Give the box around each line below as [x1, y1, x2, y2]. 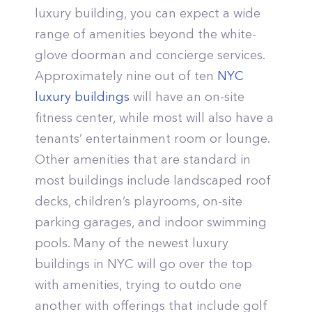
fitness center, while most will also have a [35, 110, 274, 125]
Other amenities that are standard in [35, 152, 251, 167]
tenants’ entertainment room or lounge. [35, 131, 270, 146]
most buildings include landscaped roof [35, 173, 271, 188]
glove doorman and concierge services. [35, 47, 265, 63]
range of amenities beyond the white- [35, 26, 256, 42]
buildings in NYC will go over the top [35, 256, 252, 272]
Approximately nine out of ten [35, 68, 217, 84]
